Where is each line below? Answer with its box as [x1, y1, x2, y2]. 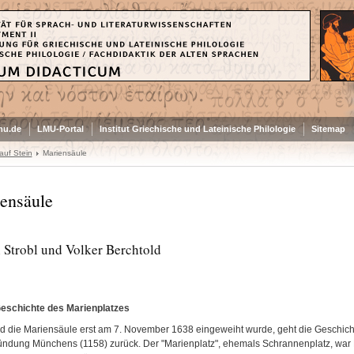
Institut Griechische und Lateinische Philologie [99, 124, 296, 134]
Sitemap [311, 124, 345, 134]
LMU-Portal [36, 124, 84, 134]
